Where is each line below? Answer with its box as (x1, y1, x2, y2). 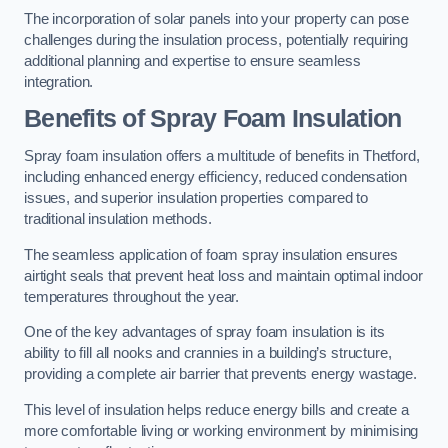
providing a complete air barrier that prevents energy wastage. (24, 366, 417, 383)
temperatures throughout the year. (24, 288, 240, 305)
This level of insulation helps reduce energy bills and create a (24, 401, 409, 418)
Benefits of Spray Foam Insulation (24, 105, 402, 133)
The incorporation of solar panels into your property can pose (24, 10, 410, 27)
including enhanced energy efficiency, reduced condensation (24, 168, 407, 185)
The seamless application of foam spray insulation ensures (24, 246, 398, 263)
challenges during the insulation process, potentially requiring (24, 31, 408, 48)
